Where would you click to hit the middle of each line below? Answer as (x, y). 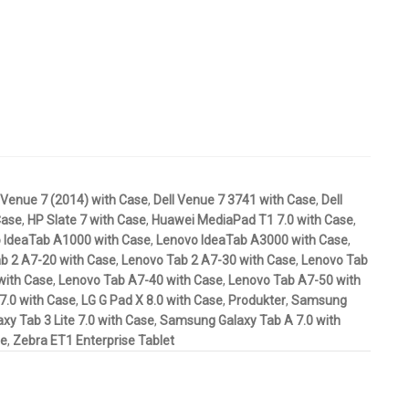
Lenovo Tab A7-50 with (294, 280)
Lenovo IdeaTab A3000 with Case (252, 240)
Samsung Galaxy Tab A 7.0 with (250, 320)
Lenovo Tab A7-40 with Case (140, 280)
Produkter (257, 300)
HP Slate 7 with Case (86, 220)
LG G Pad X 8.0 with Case (152, 300)
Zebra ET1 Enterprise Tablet (93, 340)
